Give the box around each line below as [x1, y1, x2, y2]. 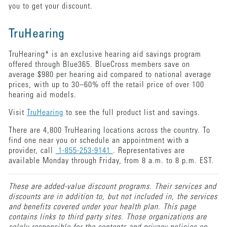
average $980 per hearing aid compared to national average [8, 70, 211, 79]
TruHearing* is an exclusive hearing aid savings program [8, 50, 201, 59]
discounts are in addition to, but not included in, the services [8, 193, 217, 201]
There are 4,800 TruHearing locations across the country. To [8, 126, 210, 135]
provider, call [8, 146, 56, 155]
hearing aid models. [8, 91, 77, 99]
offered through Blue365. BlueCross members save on [8, 60, 190, 69]
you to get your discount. [8, 2, 93, 11]
